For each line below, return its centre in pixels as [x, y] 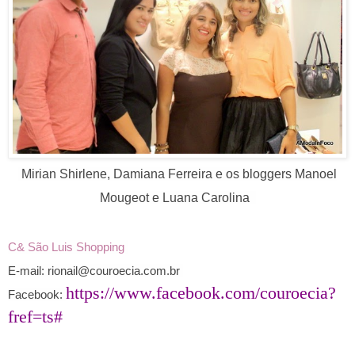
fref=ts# [35, 317]
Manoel [316, 174]
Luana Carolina [209, 198]
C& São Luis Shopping [66, 247]
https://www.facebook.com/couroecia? [201, 293]
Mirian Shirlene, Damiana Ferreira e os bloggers [157, 174]
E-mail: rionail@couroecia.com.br [95, 271]
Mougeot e [131, 198]
